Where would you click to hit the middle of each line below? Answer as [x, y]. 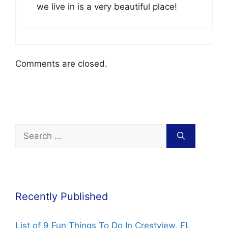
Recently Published [62, 196]
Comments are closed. [61, 64]
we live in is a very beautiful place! [107, 6]
